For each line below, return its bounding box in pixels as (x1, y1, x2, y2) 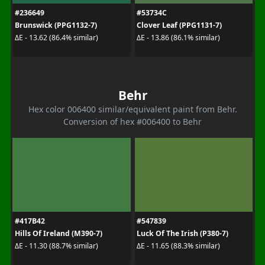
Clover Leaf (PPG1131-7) (137, 20, 222, 30)
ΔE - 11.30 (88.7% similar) (14, 241, 98, 251)
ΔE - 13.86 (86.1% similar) (137, 33, 220, 43)
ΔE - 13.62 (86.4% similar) (14, 33, 98, 43)
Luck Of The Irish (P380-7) (137, 228, 228, 238)
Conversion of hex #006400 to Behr (63, 115, 202, 127)
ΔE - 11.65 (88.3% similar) (137, 241, 220, 251)
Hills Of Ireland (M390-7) (14, 228, 102, 238)
